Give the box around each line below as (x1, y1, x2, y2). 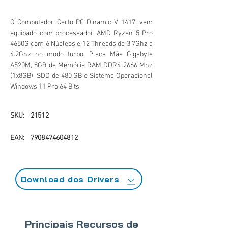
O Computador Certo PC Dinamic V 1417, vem (10, 18, 153, 27)
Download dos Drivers (20, 174, 120, 184)
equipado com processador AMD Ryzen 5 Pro (10, 29, 153, 38)
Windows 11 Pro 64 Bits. (10, 82, 81, 91)
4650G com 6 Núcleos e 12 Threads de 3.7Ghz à (10, 40, 153, 48)
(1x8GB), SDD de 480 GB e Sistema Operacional (10, 72, 153, 80)
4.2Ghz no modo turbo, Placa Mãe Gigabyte (10, 50, 153, 59)
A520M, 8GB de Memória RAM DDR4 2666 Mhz (10, 61, 153, 70)
